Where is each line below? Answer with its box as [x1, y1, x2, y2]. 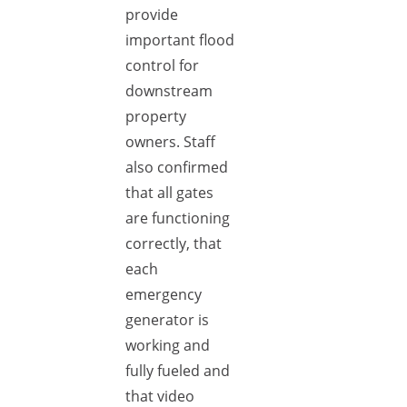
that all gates [125, 183, 213, 203]
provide [125, 5, 178, 25]
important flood [125, 30, 234, 50]
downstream [125, 81, 213, 101]
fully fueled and [125, 361, 230, 381]
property [125, 106, 186, 126]
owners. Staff [125, 132, 215, 152]
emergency [125, 284, 202, 304]
